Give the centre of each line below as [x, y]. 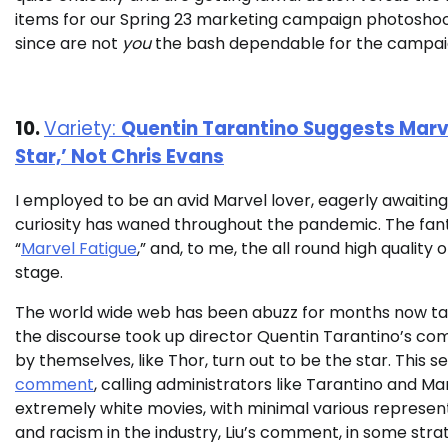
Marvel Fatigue [79, 249]
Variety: [82, 128]
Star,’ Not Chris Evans [119, 156]
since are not [68, 43]
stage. [41, 273]
